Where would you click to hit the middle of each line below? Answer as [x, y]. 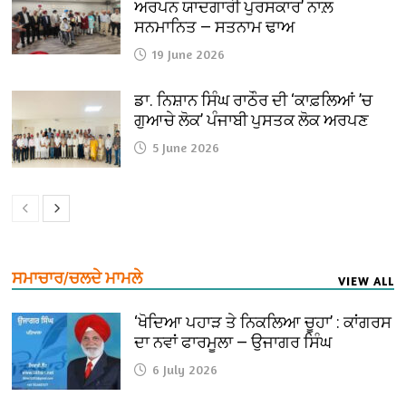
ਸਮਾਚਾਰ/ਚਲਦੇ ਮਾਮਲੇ [77, 278]
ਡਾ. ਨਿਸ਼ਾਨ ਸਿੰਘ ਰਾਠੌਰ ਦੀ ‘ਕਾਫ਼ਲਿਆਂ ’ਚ [254, 101]
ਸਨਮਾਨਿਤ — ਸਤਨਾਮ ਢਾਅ [215, 27]
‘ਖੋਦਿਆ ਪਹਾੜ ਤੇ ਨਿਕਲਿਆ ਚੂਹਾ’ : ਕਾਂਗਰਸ [263, 323]
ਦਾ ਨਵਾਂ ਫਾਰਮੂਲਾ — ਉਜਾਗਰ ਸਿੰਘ [233, 343]
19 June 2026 [189, 54]
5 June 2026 [186, 148]
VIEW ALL [366, 281]
